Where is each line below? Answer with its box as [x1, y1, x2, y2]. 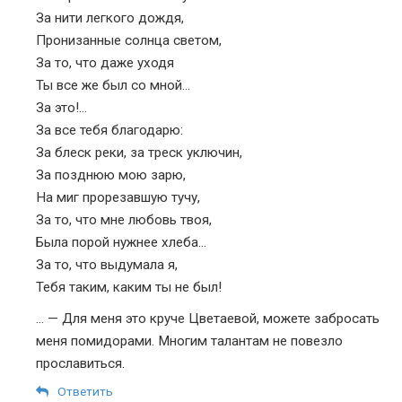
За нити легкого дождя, [36, 9, 184, 26]
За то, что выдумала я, [36, 256, 178, 273]
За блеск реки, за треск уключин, [36, 144, 242, 161]
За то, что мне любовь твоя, [36, 211, 212, 228]
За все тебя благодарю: [36, 121, 183, 138]
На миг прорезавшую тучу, [36, 188, 200, 205]
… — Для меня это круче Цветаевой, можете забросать [36, 310, 380, 327]
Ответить [57, 383, 113, 398]
